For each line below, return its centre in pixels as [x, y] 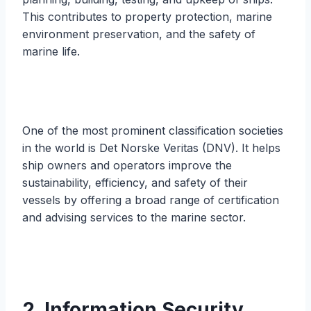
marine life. [51, 51]
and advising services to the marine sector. [134, 217]
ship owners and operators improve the [127, 165]
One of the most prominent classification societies [153, 130]
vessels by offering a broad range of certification [151, 200]
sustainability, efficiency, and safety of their [135, 182]
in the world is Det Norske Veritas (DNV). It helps [151, 148]
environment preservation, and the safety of [139, 34]
